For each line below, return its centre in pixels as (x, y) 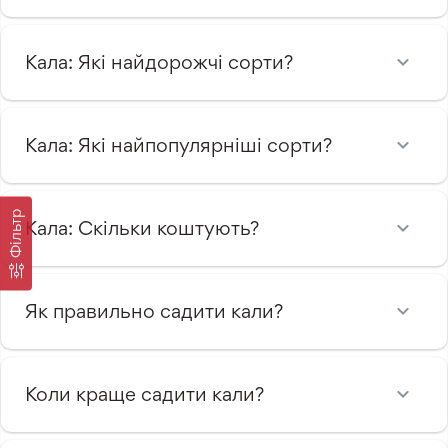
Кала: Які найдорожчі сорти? (159, 61)
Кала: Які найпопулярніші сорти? (178, 144)
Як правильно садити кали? (154, 310)
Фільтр (15, 233)
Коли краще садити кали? (144, 393)
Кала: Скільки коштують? (142, 227)
